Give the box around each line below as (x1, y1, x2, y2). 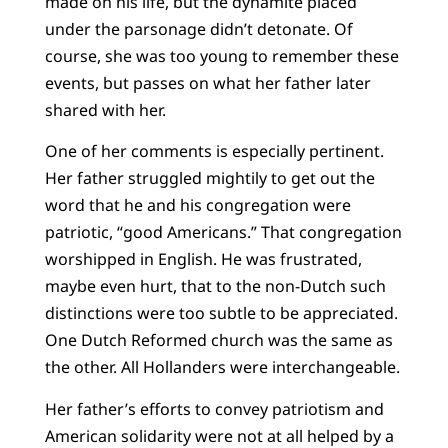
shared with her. (44, 98, 166, 121)
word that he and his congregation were (44, 194, 351, 217)
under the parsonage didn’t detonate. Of (44, 17, 353, 40)
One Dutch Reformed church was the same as (44, 329, 393, 352)
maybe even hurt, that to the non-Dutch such (44, 275, 386, 298)
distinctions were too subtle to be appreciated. (44, 302, 398, 325)
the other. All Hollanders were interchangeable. (44, 356, 400, 379)
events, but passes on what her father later (44, 71, 371, 94)
